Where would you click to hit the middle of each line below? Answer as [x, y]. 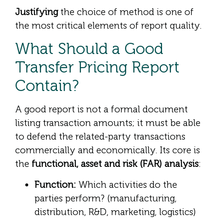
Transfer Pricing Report [97, 67]
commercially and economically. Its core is [108, 150]
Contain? [47, 86]
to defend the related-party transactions [100, 137]
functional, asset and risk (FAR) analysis [115, 164]
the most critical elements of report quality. [108, 26]
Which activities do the [127, 184]
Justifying [36, 12]
